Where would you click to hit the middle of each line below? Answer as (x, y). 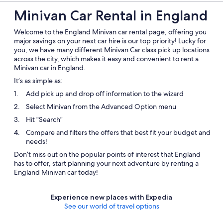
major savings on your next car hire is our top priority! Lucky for (110, 41)
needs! (37, 141)
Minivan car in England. (50, 68)
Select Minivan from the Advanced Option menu (101, 107)
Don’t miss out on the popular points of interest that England (107, 154)
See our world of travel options (111, 206)
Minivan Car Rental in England (111, 15)
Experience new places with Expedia (111, 197)
